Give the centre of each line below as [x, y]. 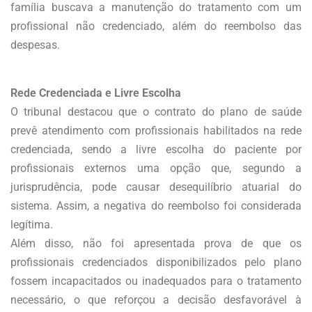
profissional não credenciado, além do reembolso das [156, 26]
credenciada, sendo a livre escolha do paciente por [156, 149]
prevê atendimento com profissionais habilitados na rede [156, 130]
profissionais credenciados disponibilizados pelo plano [156, 262]
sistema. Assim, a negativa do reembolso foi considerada [156, 205]
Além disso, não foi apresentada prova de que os [156, 243]
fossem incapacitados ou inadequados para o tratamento [156, 281]
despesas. [35, 45]
